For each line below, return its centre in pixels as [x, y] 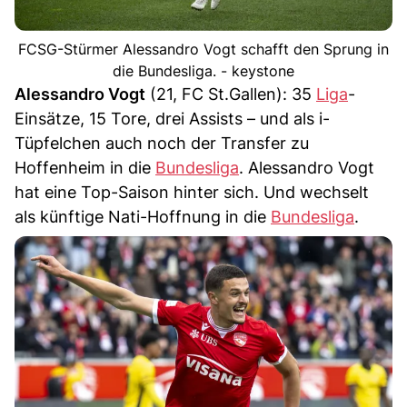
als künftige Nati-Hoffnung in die [143, 217]
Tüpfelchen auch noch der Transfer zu [162, 144]
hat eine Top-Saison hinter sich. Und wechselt [192, 193]
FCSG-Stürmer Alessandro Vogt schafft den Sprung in [203, 50]
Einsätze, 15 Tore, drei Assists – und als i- [172, 119]
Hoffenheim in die [85, 168]
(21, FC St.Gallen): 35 [231, 94]
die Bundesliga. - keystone [203, 71]
